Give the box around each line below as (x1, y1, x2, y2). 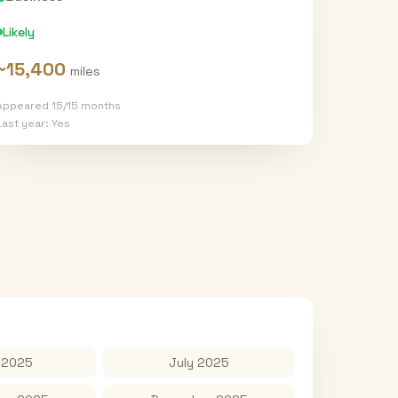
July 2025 (169, 354, 229, 370)
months (77, 99, 121, 113)
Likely (2, 24, 35, 40)
